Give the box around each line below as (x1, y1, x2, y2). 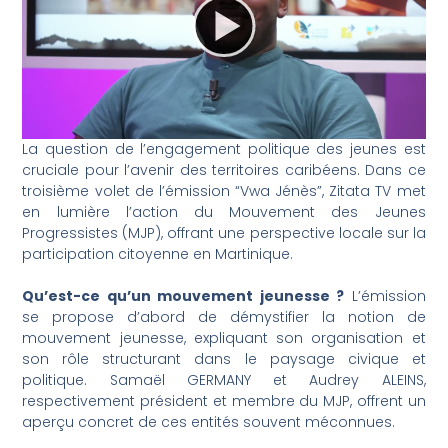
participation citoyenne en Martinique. (22, 244, 294, 265)
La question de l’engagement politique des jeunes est (22, 139, 426, 160)
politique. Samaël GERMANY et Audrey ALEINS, (22, 370, 426, 391)
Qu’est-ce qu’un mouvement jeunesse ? (22, 286, 345, 307)
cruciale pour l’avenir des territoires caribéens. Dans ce (22, 160, 426, 181)
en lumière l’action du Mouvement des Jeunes (22, 202, 426, 223)
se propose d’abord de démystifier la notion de (22, 307, 426, 328)
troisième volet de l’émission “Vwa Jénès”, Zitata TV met (22, 181, 426, 202)
